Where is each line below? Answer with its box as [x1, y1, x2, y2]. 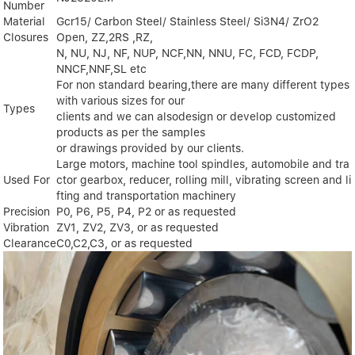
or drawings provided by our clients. [56, 142, 245, 155]
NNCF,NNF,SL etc [56, 63, 147, 76]
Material [3, 15, 46, 29]
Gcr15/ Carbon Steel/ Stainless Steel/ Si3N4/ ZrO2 [56, 15, 319, 29]
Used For [3, 174, 51, 187]
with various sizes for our [56, 94, 185, 108]
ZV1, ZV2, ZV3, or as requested [56, 221, 219, 235]
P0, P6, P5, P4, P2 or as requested [56, 205, 237, 219]
